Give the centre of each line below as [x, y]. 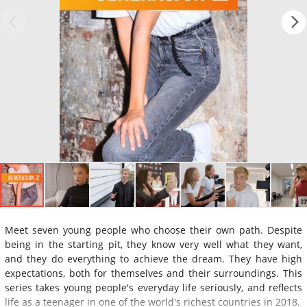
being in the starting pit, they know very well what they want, [153, 244]
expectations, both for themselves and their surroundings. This [153, 273]
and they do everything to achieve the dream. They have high [153, 258]
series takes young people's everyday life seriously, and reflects [153, 287]
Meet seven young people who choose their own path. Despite [153, 230]
